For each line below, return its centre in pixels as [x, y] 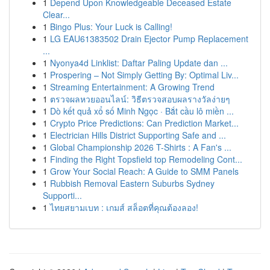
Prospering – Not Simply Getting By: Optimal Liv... [144, 75]
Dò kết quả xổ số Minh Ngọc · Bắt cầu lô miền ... [142, 111]
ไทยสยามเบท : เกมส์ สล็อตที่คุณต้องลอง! [124, 207]
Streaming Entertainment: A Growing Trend [132, 87]
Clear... [56, 14]
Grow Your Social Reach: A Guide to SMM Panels [144, 171]
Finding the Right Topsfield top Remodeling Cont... [146, 159]
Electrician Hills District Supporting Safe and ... [138, 135]
